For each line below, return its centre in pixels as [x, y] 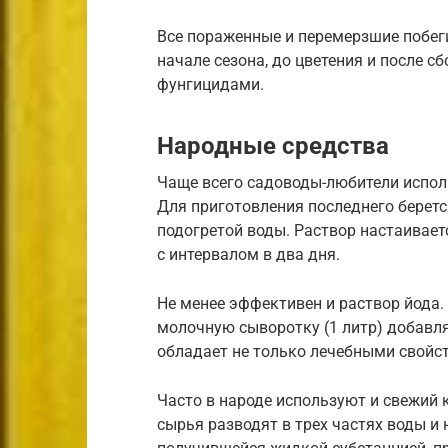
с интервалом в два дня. [248, 254]
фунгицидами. [210, 84]
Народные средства [273, 145]
